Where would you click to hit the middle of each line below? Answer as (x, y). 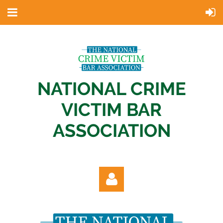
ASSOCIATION (111, 130)
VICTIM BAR (111, 109)
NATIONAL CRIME (111, 88)
